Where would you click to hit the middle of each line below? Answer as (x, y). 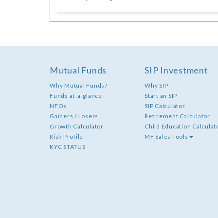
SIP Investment (176, 70)
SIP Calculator (165, 106)
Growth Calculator (77, 127)
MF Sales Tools (166, 137)
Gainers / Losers (74, 116)
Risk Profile (66, 137)
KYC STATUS (68, 147)
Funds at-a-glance (76, 96)
